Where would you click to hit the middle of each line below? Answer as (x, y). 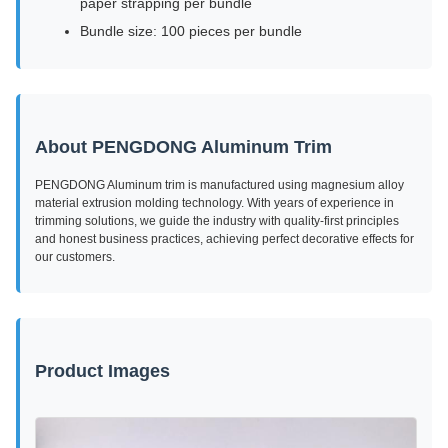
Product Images (102, 371)
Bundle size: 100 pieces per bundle (191, 31)
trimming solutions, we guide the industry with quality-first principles (217, 221)
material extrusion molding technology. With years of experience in (214, 203)
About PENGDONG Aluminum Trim (183, 147)
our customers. (75, 257)
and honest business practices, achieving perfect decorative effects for (224, 239)
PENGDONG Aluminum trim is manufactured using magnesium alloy (219, 185)
